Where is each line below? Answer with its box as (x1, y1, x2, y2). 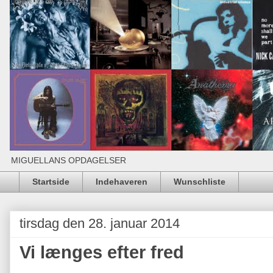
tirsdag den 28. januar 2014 (19, 215, 180, 231)
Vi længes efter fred (19, 242, 184, 262)
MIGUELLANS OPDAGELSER (11, 155, 126, 165)
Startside (32, 177, 69, 187)
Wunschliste (174, 177, 225, 187)
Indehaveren (96, 177, 147, 187)
